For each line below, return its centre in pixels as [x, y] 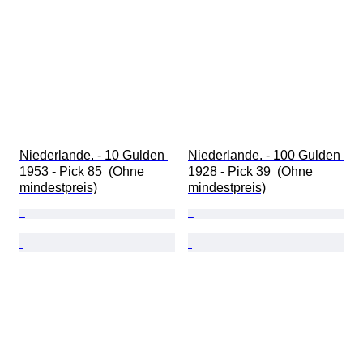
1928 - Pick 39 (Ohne [252, 172]
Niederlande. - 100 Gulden [266, 156]
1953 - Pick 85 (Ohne [83, 172]
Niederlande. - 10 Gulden [94, 156]
